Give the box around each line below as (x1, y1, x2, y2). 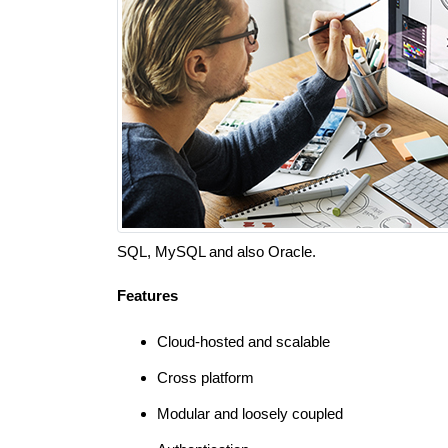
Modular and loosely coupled (157, 405, 343, 422)
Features (117, 287, 178, 304)
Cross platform (157, 369, 254, 386)
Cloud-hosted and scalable (157, 333, 330, 350)
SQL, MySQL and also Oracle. (117, 243, 316, 260)
